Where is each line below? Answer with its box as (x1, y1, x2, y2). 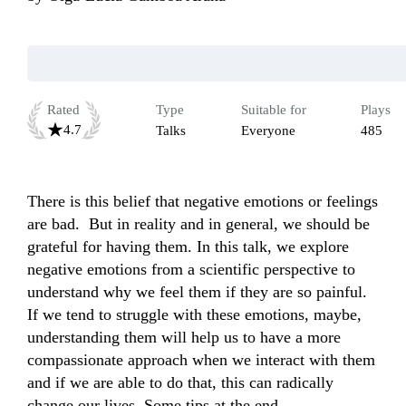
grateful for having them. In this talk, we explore (27, 237, 349, 256)
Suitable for (240, 102, 306, 118)
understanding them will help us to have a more (27, 328, 341, 347)
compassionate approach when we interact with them (27, 351, 375, 370)
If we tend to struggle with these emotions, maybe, (27, 305, 362, 324)
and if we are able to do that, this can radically (27, 373, 333, 392)
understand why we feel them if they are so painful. (27, 283, 367, 302)
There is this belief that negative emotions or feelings (27, 192, 378, 211)
